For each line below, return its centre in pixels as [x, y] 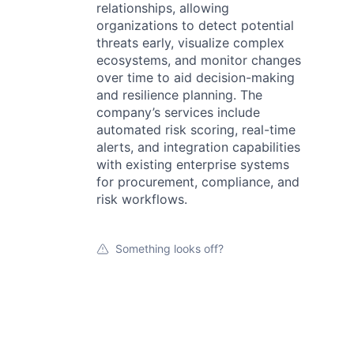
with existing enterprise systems [193, 164]
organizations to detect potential [195, 25]
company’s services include [178, 112]
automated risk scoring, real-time [196, 130]
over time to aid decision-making [196, 77]
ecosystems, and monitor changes [199, 60]
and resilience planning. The [179, 95]
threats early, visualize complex [190, 43]
